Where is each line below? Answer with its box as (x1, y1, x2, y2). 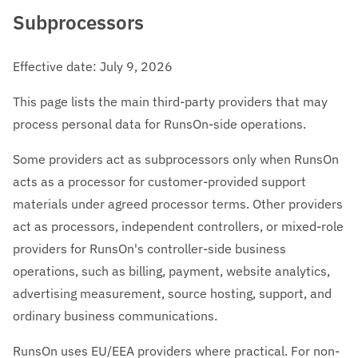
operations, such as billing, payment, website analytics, (13, 262, 330, 279)
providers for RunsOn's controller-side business (13, 240, 286, 257)
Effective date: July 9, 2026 (13, 58, 173, 74)
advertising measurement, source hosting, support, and (13, 284, 332, 301)
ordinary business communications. (13, 307, 217, 324)
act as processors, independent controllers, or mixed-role (13, 217, 344, 234)
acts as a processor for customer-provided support (13, 173, 306, 189)
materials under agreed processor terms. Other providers (13, 195, 343, 212)
